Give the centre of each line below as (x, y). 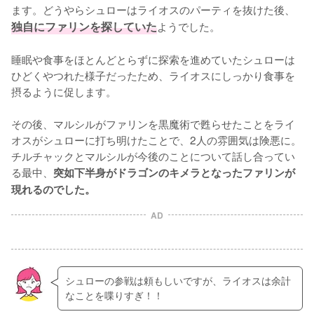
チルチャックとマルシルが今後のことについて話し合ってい (153, 155)
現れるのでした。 (53, 189)
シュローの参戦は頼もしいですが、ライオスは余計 (178, 281)
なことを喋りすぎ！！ (114, 295)
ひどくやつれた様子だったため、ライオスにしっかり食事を (153, 75)
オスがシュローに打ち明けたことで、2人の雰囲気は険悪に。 (156, 139)
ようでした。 (189, 26)
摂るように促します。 (64, 91)
